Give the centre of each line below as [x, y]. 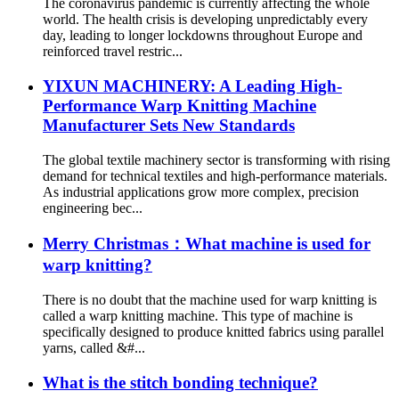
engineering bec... [93, 208]
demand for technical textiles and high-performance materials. [215, 175]
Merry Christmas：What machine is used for [207, 244]
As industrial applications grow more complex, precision [201, 191]
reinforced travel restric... [113, 52]
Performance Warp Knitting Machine [179, 105]
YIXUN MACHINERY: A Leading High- [192, 85]
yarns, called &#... [94, 348]
